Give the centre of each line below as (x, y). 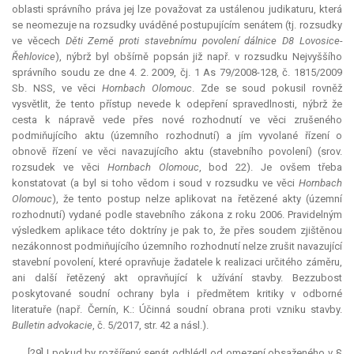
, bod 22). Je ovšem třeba (271, 168)
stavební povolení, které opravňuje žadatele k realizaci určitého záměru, (177, 262)
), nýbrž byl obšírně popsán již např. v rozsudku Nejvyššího (199, 57)
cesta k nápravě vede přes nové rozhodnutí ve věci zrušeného (177, 120)
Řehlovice (34, 57)
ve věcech (39, 41)
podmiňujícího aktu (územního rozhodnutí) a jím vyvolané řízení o (177, 136)
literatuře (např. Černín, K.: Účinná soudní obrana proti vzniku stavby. (177, 310)
